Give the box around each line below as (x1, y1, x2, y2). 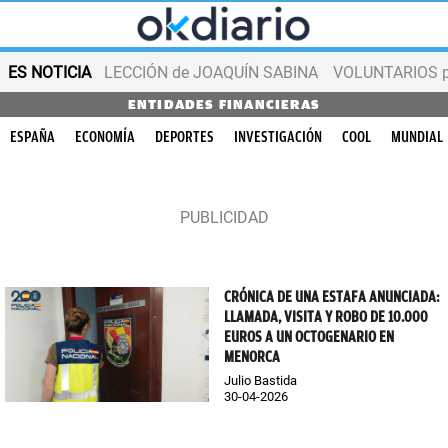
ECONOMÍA (75, 128, 135, 146)
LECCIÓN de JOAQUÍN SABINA (104, 62, 318, 82)
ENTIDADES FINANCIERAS (127, 97, 321, 112)
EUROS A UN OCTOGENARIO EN (224, 328, 394, 346)
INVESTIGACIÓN (234, 128, 322, 146)
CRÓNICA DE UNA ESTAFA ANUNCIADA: (224, 288, 440, 306)
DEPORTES (155, 128, 214, 146)
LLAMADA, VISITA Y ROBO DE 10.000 (224, 308, 428, 326)
